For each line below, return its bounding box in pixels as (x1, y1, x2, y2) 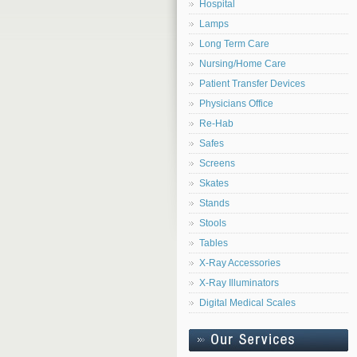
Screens (199, 158, 235, 169)
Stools (199, 218, 226, 229)
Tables (199, 237, 228, 249)
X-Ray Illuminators (199, 277, 279, 288)
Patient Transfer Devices (199, 78, 305, 89)
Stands (199, 198, 229, 209)
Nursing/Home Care (199, 58, 286, 69)
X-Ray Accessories (199, 257, 280, 269)
